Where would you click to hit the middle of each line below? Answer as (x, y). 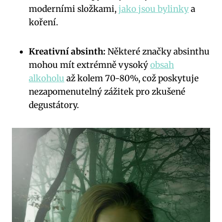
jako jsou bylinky (154, 9)
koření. (43, 23)
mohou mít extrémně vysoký (89, 65)
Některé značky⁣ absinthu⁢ (158, 52)
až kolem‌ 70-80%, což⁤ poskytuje (132, 79)
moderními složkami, (74, 9)
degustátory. (54, 105)
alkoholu (47, 79)
